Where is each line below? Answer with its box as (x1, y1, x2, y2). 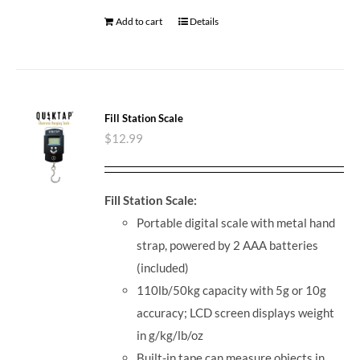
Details (190, 14, 219, 27)
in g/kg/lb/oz (137, 327, 204, 342)
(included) (137, 260, 190, 275)
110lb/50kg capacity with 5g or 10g (137, 282, 327, 297)
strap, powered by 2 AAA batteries (137, 237, 319, 252)
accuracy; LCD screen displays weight (137, 305, 335, 320)
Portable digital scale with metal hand (137, 215, 336, 230)
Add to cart (116, 14, 163, 27)
